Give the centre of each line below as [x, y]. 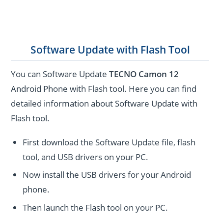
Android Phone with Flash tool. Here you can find [104, 88]
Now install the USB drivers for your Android [107, 175]
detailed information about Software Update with [104, 103]
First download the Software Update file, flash [109, 142]
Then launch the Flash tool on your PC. [96, 208]
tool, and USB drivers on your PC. [86, 157]
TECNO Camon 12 [144, 74]
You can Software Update [60, 74]
